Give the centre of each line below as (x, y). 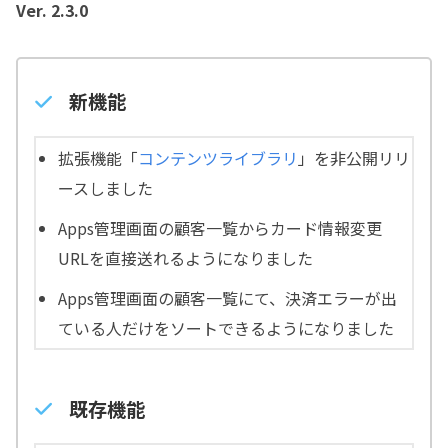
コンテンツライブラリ (218, 157)
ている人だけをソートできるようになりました (226, 327)
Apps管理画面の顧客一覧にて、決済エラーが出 (228, 297)
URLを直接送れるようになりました (186, 257)
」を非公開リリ (354, 157)
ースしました (106, 187)
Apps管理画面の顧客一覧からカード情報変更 (220, 227)
